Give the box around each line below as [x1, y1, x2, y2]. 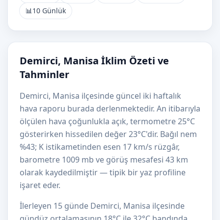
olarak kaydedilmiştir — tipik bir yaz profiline [20, 167, 186, 178]
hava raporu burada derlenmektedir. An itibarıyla [20, 103, 200, 114]
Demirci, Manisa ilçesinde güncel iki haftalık [20, 90, 181, 101]
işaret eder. [20, 180, 60, 191]
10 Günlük [32, 6, 66, 15]
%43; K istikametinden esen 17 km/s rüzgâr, [20, 141, 180, 152]
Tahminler [20, 68, 69, 81]
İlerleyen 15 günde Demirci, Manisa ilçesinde [20, 200, 185, 211]
